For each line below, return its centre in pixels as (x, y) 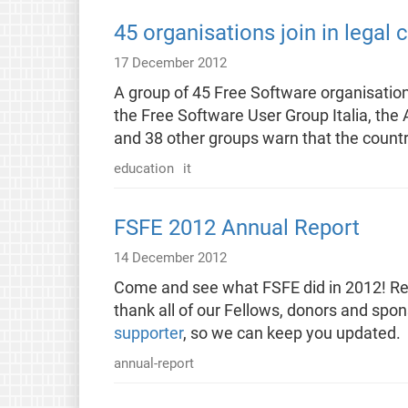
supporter (148, 333)
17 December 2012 (170, 62)
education (143, 168)
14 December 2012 (170, 257)
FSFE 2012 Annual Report (236, 227)
